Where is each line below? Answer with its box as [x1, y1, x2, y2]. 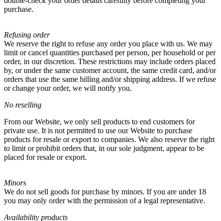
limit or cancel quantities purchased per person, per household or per [4, 48, 216, 57]
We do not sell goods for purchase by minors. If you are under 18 [4, 187, 206, 196]
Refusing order [4, 31, 50, 39]
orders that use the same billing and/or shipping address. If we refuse [4, 75, 216, 83]
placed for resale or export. [4, 153, 87, 161]
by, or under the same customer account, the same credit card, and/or [4, 66, 216, 74]
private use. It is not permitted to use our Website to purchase [4, 126, 192, 135]
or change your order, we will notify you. [4, 84, 132, 92]
